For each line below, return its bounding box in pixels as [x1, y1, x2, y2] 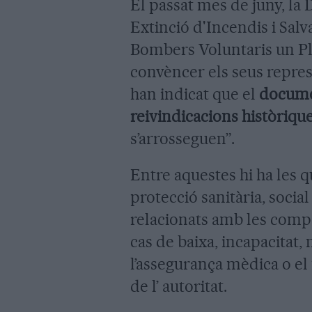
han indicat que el [130, 84, 259, 104]
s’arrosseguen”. [130, 128, 235, 148]
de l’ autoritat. [130, 276, 227, 296]
